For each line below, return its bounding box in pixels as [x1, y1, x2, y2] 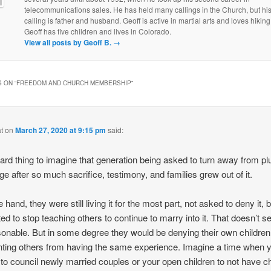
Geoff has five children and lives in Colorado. [24, 26, 171, 37]
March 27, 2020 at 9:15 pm [15, 124, 106, 135]
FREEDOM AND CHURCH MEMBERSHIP [16, 79, 131, 88]
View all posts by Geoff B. [24, 37, 113, 48]
